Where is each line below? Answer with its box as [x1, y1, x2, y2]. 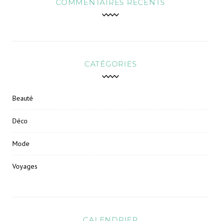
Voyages [12, 161, 37, 171]
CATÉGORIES [84, 59, 137, 69]
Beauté [12, 93, 33, 103]
